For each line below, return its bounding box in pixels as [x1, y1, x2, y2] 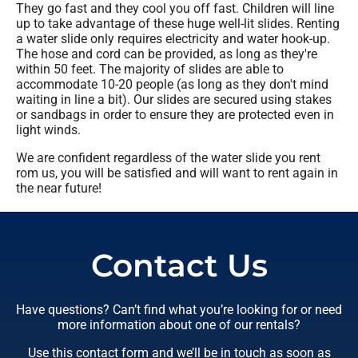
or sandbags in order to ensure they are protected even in [16, 106, 334, 122]
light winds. [16, 121, 81, 137]
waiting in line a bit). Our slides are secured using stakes [16, 91, 332, 107]
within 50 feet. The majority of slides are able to [16, 61, 284, 77]
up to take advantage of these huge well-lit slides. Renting [16, 15, 340, 31]
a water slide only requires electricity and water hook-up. [16, 30, 330, 46]
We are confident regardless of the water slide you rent [16, 149, 320, 165]
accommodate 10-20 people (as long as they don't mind [16, 76, 328, 92]
